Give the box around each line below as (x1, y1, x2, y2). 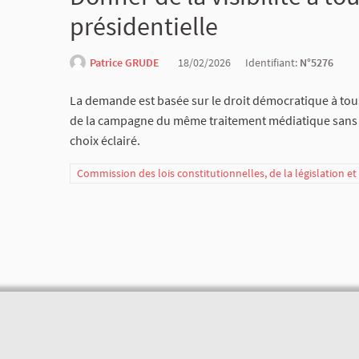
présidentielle (70, 10, 218, 42)
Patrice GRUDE (90, 55, 159, 70)
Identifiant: (245, 55, 300, 70)
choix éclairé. (70, 132, 140, 148)
